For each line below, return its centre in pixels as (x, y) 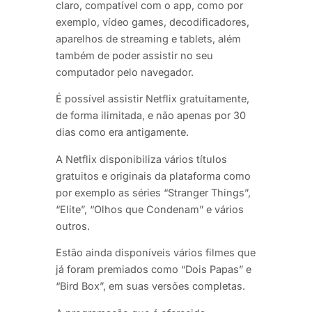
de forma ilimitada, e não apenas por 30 (151, 116)
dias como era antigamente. (122, 132)
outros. (73, 226)
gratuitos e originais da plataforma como (153, 175)
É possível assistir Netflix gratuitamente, (153, 99)
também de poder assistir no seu (134, 55)
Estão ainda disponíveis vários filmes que (156, 253)
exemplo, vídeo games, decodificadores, (153, 22)
